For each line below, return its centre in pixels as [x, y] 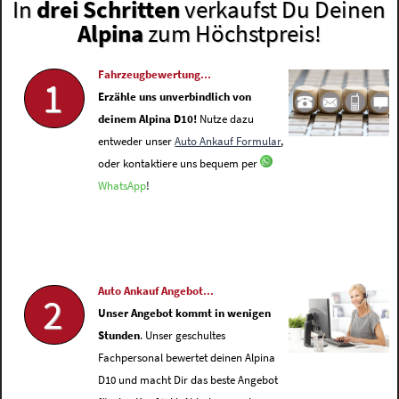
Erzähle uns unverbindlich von [175, 97]
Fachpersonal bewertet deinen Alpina [187, 358]
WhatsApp [122, 186]
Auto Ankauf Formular [228, 142]
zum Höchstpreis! [232, 33]
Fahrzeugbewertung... [155, 75]
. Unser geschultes [183, 336]
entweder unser [137, 142]
